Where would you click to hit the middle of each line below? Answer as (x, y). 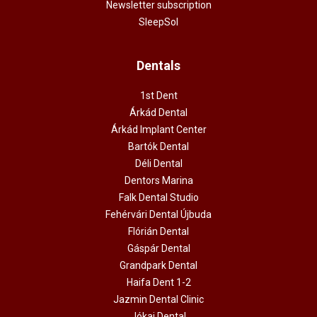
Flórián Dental (158, 231)
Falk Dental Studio (158, 197)
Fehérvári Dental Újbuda (158, 214)
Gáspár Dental (158, 248)
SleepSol (158, 22)
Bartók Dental (158, 146)
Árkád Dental (158, 112)
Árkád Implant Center (158, 129)
